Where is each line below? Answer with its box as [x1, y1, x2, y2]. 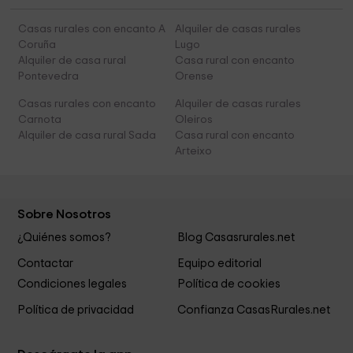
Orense [174, 71, 214, 83]
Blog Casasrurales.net [176, 232, 295, 244]
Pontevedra [18, 71, 80, 83]
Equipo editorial [176, 257, 262, 269]
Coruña [18, 39, 57, 51]
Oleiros [174, 114, 213, 126]
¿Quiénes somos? [17, 232, 112, 244]
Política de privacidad [17, 303, 135, 316]
